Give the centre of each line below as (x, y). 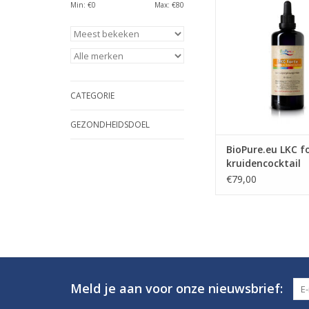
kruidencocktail (263, 163)
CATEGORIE (92, 96)
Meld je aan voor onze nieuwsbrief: (177, 289)
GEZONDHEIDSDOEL (110, 124)
